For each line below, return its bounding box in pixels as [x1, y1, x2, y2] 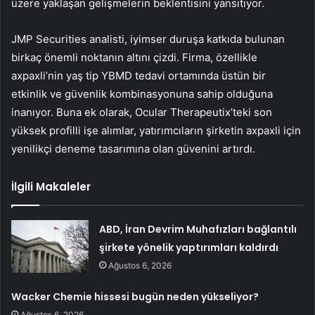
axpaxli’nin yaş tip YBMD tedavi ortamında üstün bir [11, 69, 266, 83]
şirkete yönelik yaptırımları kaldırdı [99, 240, 279, 255]
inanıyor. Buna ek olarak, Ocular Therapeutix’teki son [11, 105, 272, 120]
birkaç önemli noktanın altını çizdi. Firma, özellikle [11, 51, 257, 65]
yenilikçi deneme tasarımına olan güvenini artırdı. [11, 142, 255, 156]
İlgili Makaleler [11, 179, 91, 195]
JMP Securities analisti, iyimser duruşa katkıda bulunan [11, 32, 285, 46]
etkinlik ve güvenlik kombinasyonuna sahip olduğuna [11, 87, 273, 101]
